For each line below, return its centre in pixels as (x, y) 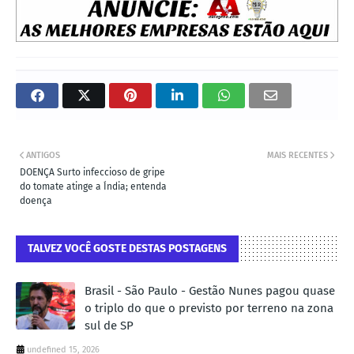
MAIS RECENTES (298, 155)
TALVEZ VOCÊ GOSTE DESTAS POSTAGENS (127, 248)
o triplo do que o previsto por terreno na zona (209, 308)
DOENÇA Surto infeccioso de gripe (92, 172)
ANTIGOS (43, 155)
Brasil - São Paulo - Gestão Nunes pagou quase (210, 290)
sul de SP (109, 325)
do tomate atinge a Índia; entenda (93, 186)
